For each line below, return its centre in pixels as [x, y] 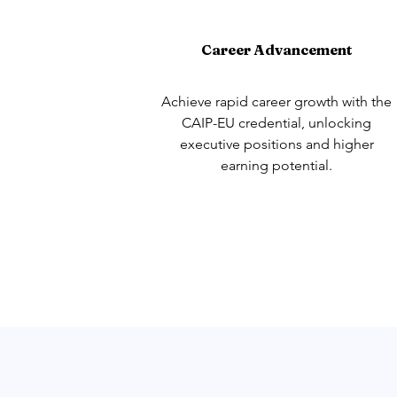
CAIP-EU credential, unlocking [276, 123]
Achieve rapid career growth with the [276, 101]
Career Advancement [276, 50]
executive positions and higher [276, 144]
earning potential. [276, 165]
